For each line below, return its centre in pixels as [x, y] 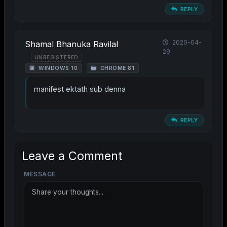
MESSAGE [40, 174]
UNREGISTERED [56, 57]
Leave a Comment [72, 156]
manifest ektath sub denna [80, 89]
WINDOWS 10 [57, 68]
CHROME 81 [116, 68]
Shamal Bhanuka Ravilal [71, 44]
